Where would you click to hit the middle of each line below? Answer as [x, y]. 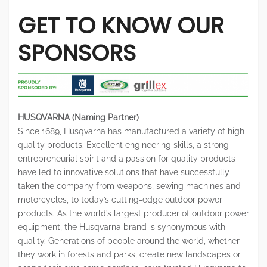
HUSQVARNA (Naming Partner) [78, 117]
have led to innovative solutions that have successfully [124, 172]
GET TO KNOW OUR [121, 26]
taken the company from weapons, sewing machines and [129, 186]
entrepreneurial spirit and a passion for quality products [127, 158]
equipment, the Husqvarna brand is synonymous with [122, 227]
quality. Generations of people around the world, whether [129, 240]
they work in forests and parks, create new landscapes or [129, 254]
